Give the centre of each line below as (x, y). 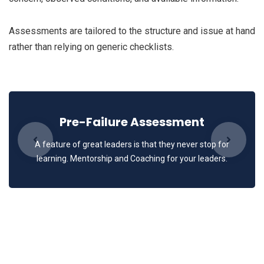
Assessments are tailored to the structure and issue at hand (132, 31)
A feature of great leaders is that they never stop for (132, 145)
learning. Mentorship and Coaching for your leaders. (132, 159)
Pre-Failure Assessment (132, 122)
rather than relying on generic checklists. (91, 47)
